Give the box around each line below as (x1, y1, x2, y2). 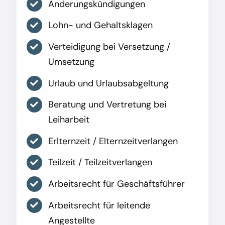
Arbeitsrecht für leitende (48, 199, 151, 211)
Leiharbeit (48, 114, 90, 126)
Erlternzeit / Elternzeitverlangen (48, 135, 178, 147)
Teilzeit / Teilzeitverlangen (48, 156, 153, 169)
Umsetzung (48, 55, 95, 68)
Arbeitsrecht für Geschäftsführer (48, 177, 185, 190)
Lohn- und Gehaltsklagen (48, 19, 153, 32)
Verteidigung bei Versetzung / (48, 40, 171, 53)
